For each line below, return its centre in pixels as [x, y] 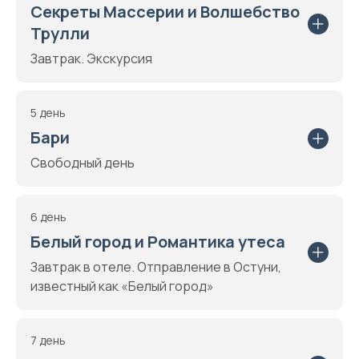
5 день [48, 113]
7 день [48, 340]
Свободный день [83, 163]
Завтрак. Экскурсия [91, 58]
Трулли [60, 33]
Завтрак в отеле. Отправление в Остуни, [156, 267]
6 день [48, 217]
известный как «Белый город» [122, 286]
